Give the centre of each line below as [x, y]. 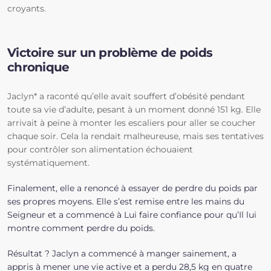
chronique [38, 67]
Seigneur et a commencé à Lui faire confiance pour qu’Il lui [132, 215]
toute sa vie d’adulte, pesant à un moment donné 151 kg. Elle [134, 109]
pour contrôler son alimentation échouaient [100, 149]
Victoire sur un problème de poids [110, 53]
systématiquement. [48, 163]
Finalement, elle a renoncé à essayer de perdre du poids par [132, 188]
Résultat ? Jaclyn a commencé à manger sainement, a [122, 253]
